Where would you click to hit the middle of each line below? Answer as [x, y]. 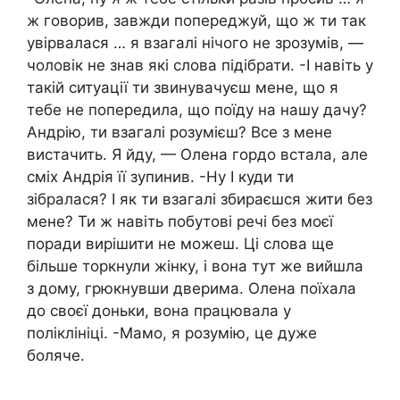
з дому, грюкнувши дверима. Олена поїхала [192, 288]
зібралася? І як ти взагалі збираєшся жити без [200, 199]
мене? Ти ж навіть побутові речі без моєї [180, 221]
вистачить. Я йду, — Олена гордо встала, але [197, 154]
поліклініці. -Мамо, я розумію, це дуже [172, 333]
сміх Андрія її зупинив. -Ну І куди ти [160, 176]
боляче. [56, 355]
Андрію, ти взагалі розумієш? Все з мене [179, 132]
